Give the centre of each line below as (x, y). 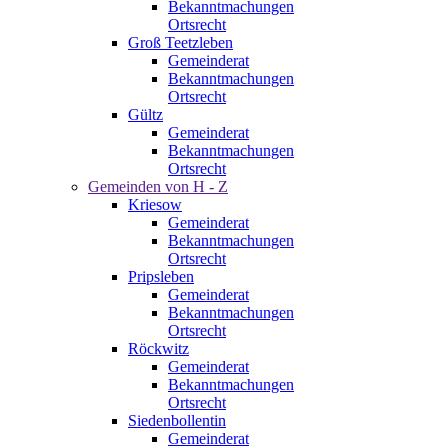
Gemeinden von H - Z (158, 186)
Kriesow (155, 204)
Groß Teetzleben (180, 42)
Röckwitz (158, 348)
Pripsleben (161, 276)
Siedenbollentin (177, 420)
